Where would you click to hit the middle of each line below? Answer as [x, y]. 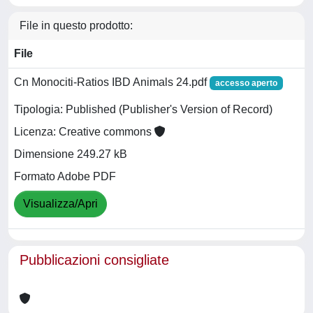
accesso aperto [246, 83]
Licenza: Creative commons [84, 132]
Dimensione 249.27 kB [71, 154]
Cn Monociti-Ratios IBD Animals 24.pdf [112, 82]
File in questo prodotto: [76, 26]
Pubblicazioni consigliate [94, 260]
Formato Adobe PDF [65, 177]
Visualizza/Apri [60, 204]
